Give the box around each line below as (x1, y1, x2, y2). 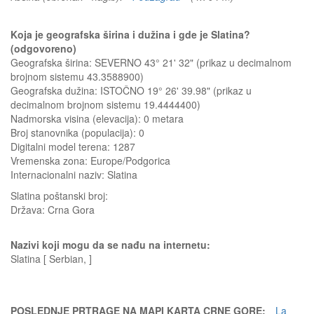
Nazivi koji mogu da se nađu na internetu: (11, 238, 210, 252)
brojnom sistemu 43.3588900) (11, 69, 144, 83)
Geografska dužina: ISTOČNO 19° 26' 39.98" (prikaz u (11, 83, 252, 97)
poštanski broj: (43, 189, 108, 203)
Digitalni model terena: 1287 (11, 139, 135, 153)
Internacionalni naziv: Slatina (11, 168, 137, 182)
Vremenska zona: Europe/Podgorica (11, 153, 170, 168)
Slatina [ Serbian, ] (11, 252, 92, 266)
